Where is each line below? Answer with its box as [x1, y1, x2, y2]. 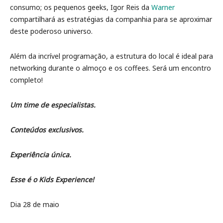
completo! [10, 75, 43, 85]
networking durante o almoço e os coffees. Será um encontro [10, 63, 211, 73]
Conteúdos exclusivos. [10, 124, 84, 134]
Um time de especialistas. [10, 100, 96, 110]
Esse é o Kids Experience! [10, 174, 94, 184]
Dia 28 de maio [10, 199, 59, 209]
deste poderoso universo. [10, 26, 93, 36]
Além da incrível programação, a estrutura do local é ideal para [10, 51, 213, 61]
